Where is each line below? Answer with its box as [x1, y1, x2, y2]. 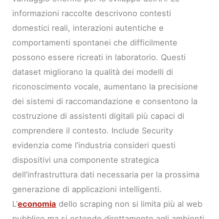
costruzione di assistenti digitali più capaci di [12, 110, 185, 121]
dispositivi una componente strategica [12, 154, 159, 165]
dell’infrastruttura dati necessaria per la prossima [12, 169, 200, 179]
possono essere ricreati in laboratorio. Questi [12, 52, 186, 62]
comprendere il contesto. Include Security [12, 125, 174, 135]
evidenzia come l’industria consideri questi [12, 140, 176, 150]
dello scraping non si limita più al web [56, 198, 203, 209]
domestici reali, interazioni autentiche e [12, 22, 164, 33]
